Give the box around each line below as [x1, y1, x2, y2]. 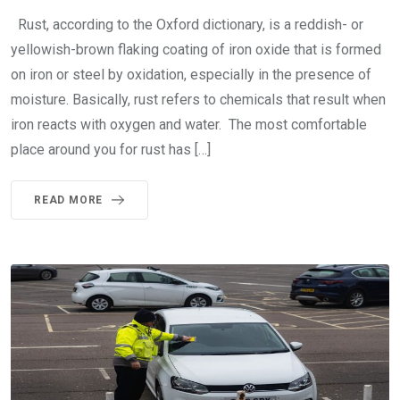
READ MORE [34, 193, 104, 206]
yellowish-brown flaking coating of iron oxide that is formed [11, 40, 381, 58]
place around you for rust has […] [11, 140, 211, 158]
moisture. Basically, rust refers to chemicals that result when [11, 90, 386, 108]
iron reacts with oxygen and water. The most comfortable [11, 115, 367, 133]
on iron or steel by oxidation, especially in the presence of [11, 65, 371, 83]
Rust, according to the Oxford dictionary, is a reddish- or [11, 15, 363, 33]
